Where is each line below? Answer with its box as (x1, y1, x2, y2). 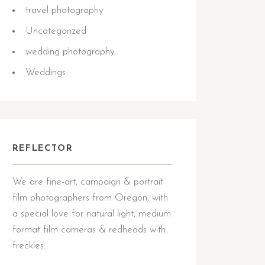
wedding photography (25, 47, 115, 57)
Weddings (25, 67, 66, 77)
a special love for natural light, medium (12, 209, 171, 219)
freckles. (12, 241, 46, 251)
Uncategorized (25, 26, 86, 36)
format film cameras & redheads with (12, 225, 166, 235)
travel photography (25, 5, 104, 15)
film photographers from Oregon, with (12, 193, 168, 203)
